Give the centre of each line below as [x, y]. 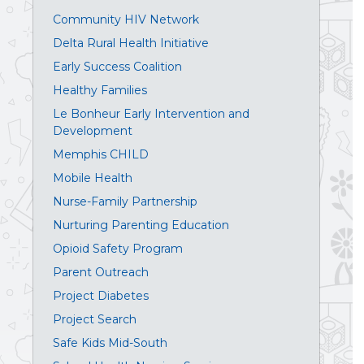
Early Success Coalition [117, 67]
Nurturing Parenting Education [141, 225]
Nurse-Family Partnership [125, 202]
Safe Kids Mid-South [110, 343]
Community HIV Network [126, 20]
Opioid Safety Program [118, 249]
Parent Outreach [101, 273]
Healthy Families [100, 91]
